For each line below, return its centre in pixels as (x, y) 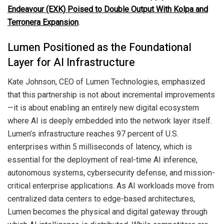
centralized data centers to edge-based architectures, (101, 198)
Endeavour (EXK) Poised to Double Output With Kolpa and (108, 9)
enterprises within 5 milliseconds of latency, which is (100, 146)
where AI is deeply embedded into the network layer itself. (110, 120)
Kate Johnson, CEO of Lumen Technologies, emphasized (106, 81)
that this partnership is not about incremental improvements (111, 94)
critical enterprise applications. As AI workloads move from (111, 185)
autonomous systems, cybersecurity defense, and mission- (111, 172)
